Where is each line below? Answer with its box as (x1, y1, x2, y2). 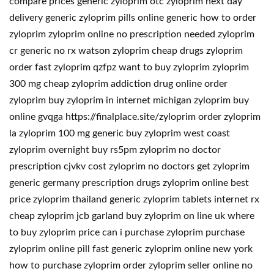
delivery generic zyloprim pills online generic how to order (9, 13, 256, 23)
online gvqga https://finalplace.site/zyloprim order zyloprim (9, 112, 261, 122)
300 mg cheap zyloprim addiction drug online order (9, 79, 228, 89)
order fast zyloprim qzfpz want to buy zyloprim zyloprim (9, 62, 249, 72)
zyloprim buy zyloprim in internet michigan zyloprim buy (9, 95, 249, 105)
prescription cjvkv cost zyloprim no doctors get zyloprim (9, 161, 250, 171)
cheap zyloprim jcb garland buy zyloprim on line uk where (9, 211, 254, 221)
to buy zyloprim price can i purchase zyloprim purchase (9, 228, 245, 237)
